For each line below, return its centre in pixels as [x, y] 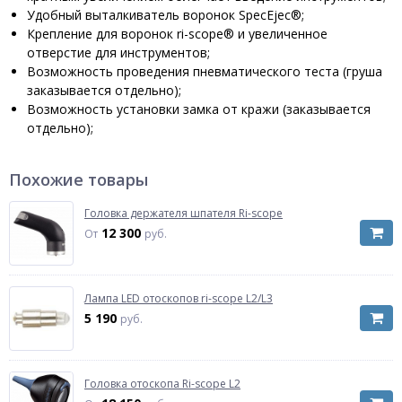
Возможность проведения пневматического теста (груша [205, 71]
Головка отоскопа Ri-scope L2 [162, 384]
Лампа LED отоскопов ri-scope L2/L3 [179, 298]
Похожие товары [79, 179]
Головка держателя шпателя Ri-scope [184, 213]
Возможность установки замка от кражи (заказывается [199, 109]
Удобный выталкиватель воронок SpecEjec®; [166, 15]
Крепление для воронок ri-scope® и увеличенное [177, 34]
